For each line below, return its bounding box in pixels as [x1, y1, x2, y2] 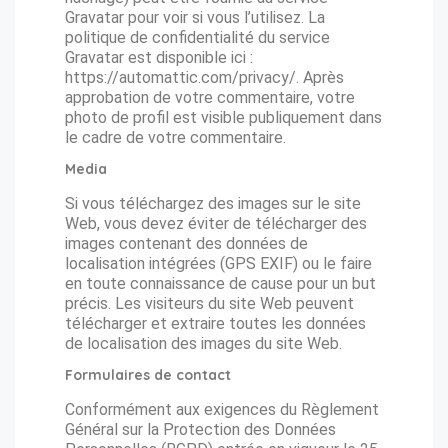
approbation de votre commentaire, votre [65, 88, 355, 107]
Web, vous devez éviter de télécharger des [65, 214, 367, 233]
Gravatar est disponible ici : [65, 48, 253, 67]
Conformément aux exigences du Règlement [65, 400, 379, 419]
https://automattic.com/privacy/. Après [65, 68, 344, 87]
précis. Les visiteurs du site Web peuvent [65, 294, 354, 313]
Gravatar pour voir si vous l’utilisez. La [65, 8, 325, 27]
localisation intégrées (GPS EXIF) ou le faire [65, 254, 372, 273]
